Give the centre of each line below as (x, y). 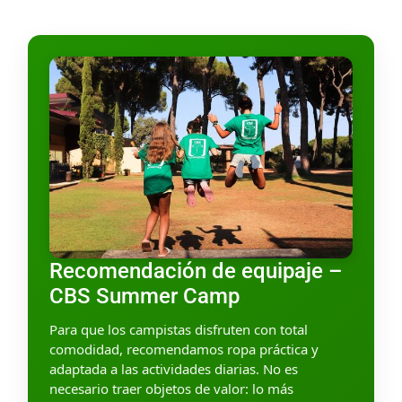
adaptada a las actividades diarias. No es (174, 369)
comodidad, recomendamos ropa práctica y (184, 350)
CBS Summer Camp (144, 297)
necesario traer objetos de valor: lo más (171, 389)
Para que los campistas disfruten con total (179, 330)
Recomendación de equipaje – (196, 271)
